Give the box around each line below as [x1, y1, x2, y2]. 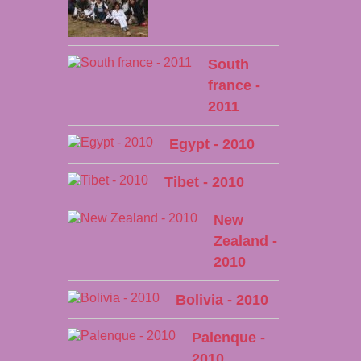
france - [207, 77, 260, 93]
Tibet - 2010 [164, 174, 244, 190]
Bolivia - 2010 [175, 292, 268, 308]
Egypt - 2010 [168, 136, 255, 152]
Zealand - [213, 233, 277, 249]
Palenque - [191, 330, 265, 346]
